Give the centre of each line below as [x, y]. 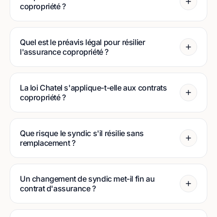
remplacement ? [48, 143]
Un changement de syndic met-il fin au [87, 179]
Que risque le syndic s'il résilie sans [82, 133]
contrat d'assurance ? [58, 188]
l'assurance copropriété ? [64, 52]
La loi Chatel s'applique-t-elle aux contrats [93, 88]
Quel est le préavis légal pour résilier [83, 42]
